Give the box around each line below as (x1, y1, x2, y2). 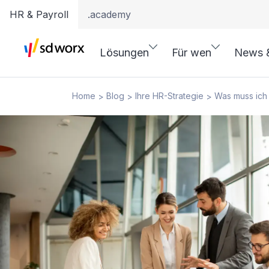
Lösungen (100, 46, 149, 59)
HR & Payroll (10, 8, 68, 20)
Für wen (172, 46, 211, 59)
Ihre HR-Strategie (135, 91, 204, 101)
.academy (88, 8, 131, 20)
